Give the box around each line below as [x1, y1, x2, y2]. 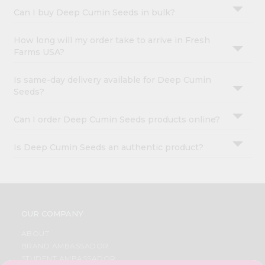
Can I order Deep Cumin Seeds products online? [14, 114, 221, 125]
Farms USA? [14, 47, 65, 58]
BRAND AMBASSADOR [21, 241, 109, 251]
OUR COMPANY [21, 209, 83, 219]
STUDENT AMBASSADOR [21, 254, 116, 263]
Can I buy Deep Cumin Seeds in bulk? [14, 7, 176, 18]
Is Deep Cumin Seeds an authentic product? [14, 142, 204, 153]
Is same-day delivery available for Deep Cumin [14, 75, 212, 86]
